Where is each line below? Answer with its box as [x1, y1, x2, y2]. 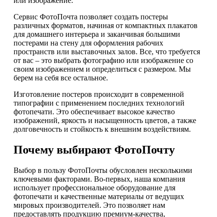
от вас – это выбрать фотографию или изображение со [14, 56, 193, 65]
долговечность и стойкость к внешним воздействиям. [14, 125, 191, 134]
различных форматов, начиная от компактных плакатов [14, 21, 198, 30]
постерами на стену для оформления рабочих [14, 39, 163, 47]
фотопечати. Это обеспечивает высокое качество [14, 108, 175, 116]
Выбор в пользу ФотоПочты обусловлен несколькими [14, 166, 192, 175]
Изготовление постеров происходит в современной [14, 90, 184, 99]
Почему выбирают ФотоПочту [14, 143, 175, 156]
